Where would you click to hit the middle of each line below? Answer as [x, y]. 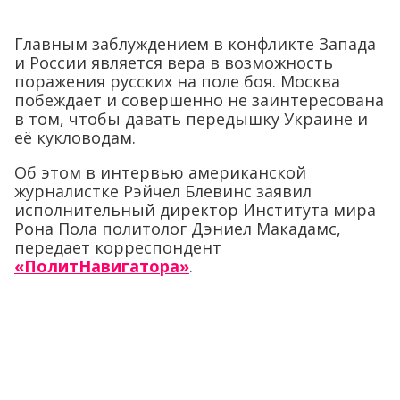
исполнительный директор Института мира [195, 210]
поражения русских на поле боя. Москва [177, 82]
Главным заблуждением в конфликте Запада [195, 44]
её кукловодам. [75, 138]
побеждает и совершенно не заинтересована [199, 100]
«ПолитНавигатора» [102, 267]
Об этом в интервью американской [160, 173]
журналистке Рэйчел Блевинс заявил [163, 192]
